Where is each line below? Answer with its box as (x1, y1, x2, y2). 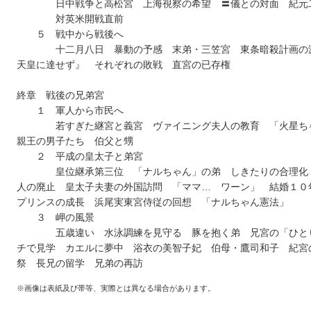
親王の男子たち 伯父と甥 (17, 135, 133, 147)
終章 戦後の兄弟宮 (17, 90, 104, 101)
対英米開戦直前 (17, 13, 124, 25)
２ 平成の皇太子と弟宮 (17, 151, 143, 162)
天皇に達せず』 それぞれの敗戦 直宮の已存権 (17, 59, 230, 71)
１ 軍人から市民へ (17, 105, 124, 117)
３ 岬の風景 (17, 212, 94, 224)
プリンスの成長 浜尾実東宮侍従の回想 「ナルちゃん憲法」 (17, 196, 289, 208)
